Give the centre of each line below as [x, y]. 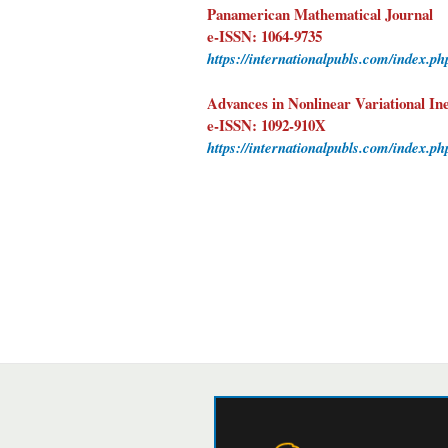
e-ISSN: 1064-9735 [264, 36]
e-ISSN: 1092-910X [266, 125]
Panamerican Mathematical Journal [320, 14]
